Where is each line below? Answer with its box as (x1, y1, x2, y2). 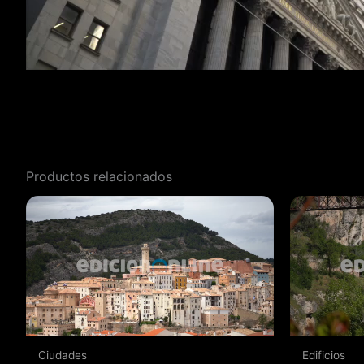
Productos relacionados (26, 167, 172, 184)
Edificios (302, 349, 345, 362)
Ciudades (38, 349, 87, 362)
